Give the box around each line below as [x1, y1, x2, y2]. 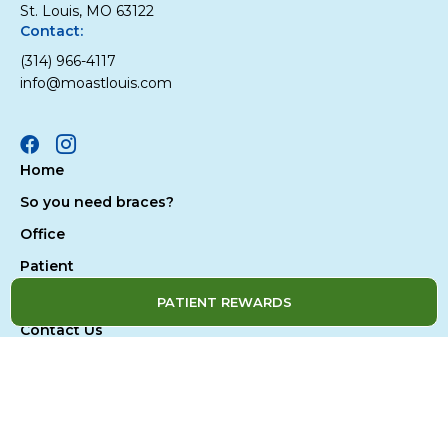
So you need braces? [20, 192, 174, 211]
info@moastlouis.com [20, 73, 172, 92]
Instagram [55, 140, 156, 165]
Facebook [19, 140, 115, 165]
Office [20, 224, 65, 243]
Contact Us [20, 320, 103, 339]
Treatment [20, 288, 99, 307]
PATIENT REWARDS [156, 294, 292, 310]
